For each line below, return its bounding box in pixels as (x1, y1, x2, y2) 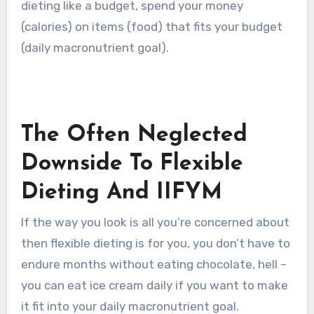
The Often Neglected (20, 123, 247, 146)
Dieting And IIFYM (20, 181, 222, 204)
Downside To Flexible (20, 152, 243, 175)
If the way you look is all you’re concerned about (20, 215, 289, 230)
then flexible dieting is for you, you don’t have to (20, 236, 290, 251)
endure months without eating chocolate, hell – (20, 257, 287, 272)
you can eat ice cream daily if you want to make (20, 278, 288, 293)
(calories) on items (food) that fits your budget (20, 19, 282, 34)
